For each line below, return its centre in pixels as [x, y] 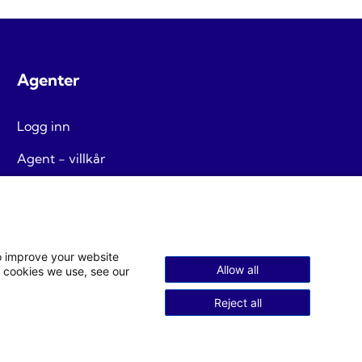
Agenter [48, 80]
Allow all [238, 269]
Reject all [238, 302]
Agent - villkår [61, 158]
